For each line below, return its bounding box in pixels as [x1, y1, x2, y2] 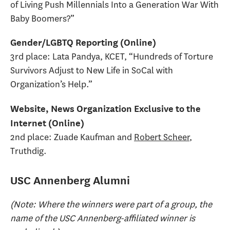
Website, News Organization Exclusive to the [10, 103, 201, 114]
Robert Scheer [134, 130, 189, 143]
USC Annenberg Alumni [10, 174, 130, 187]
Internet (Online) [10, 117, 84, 128]
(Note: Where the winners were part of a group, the [10, 198, 212, 211]
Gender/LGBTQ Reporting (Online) [10, 37, 156, 48]
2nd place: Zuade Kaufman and [10, 130, 134, 143]
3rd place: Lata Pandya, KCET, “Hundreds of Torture [10, 50, 213, 63]
